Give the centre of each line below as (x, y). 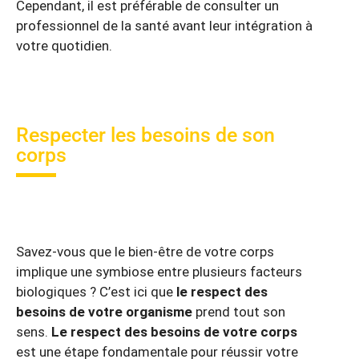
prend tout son (239, 311)
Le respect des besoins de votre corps (174, 331)
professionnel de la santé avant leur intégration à (164, 26)
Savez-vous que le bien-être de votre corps (145, 251)
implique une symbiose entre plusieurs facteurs (159, 271)
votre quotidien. (64, 46)
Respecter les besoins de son (145, 135)
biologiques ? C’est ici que (96, 291)
